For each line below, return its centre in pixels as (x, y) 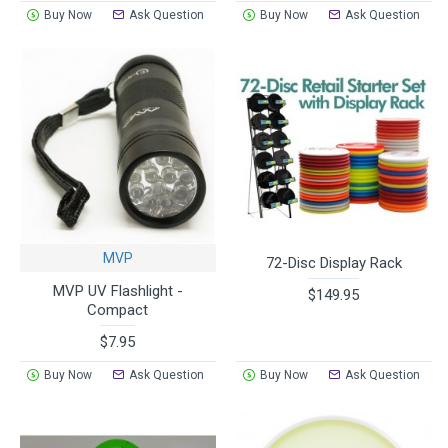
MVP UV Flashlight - (117, 290)
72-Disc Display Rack (333, 262)
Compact (118, 309)
